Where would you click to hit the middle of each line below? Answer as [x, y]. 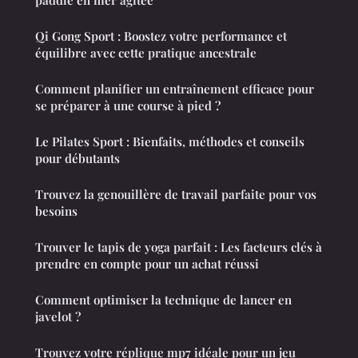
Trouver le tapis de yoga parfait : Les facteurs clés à [179, 247]
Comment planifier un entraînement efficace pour [175, 89]
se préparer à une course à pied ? [128, 106]
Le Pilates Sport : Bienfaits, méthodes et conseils [170, 142]
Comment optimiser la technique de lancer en [163, 300]
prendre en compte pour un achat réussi [147, 264]
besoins [56, 211]
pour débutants [78, 159]
